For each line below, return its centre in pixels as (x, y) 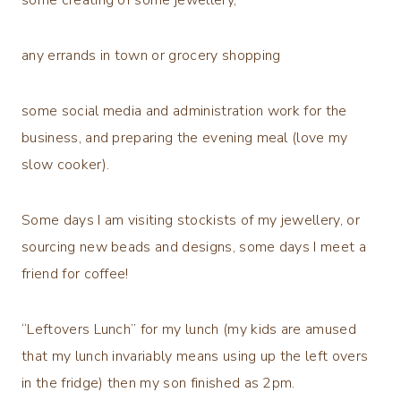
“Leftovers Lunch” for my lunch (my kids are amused (189, 329)
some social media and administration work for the (184, 111)
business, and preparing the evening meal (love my (185, 137)
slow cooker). (66, 164)
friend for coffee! (75, 273)
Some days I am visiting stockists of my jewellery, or (191, 220)
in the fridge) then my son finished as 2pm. (158, 383)
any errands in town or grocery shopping (151, 55)
